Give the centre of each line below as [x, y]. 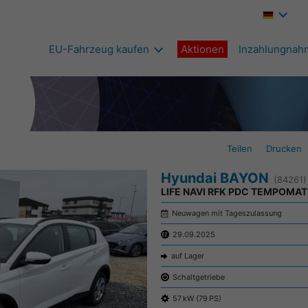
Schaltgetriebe [199, 277]
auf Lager [188, 256]
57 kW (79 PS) [197, 299]
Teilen [240, 149]
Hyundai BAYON [215, 178]
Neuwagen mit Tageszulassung [227, 213]
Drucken [284, 149]
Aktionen [202, 49]
